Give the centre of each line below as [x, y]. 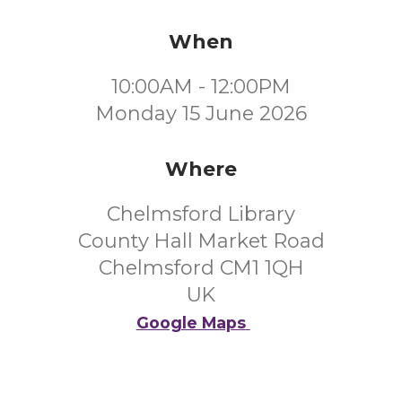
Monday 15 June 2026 [201, 114]
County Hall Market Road [201, 241]
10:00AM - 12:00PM [201, 87]
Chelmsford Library [201, 214]
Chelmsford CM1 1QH [201, 268]
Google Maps [191, 323]
